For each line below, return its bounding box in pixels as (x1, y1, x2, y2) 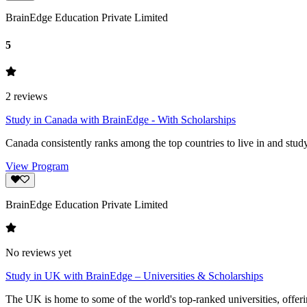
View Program (5, 160, 69, 172)
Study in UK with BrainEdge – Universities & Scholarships (5, 270, 263, 282)
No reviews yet (5, 247, 71, 259)
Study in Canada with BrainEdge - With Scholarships (5, 113, 236, 125)
